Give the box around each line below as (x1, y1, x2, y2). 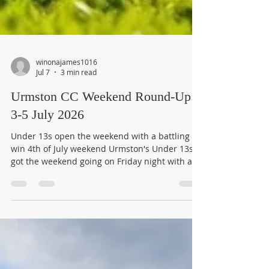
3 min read (61, 184, 97, 195)
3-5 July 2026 (11, 224, 84, 240)
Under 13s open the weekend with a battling (11, 247, 190, 259)
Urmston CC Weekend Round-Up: (11, 206, 195, 222)
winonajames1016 (36, 174, 97, 184)
